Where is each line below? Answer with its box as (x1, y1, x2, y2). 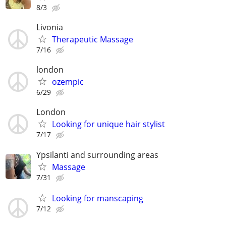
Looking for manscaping (52, 192, 143, 204)
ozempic (52, 76, 84, 88)
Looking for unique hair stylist (52, 119, 165, 130)
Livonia (36, 22, 63, 33)
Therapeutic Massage (52, 34, 133, 45)
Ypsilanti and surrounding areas (36, 149, 158, 160)
